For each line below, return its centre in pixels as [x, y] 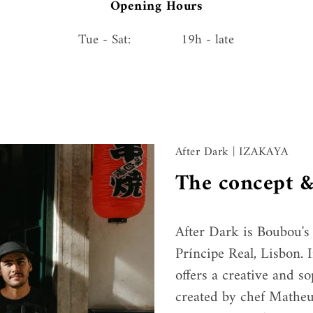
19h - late [207, 41]
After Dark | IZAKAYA [232, 152]
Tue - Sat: [105, 41]
